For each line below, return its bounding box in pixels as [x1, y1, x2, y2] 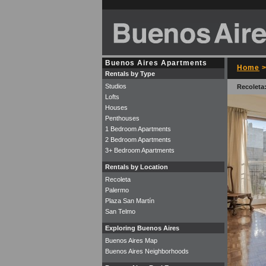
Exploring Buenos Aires [105, 224, 179, 232]
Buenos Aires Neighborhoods [105, 248, 189, 255]
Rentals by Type [105, 70, 155, 77]
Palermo [105, 186, 129, 194]
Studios [105, 83, 126, 90]
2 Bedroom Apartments [105, 136, 171, 143]
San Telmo [105, 208, 135, 215]
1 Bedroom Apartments [105, 125, 171, 132]
